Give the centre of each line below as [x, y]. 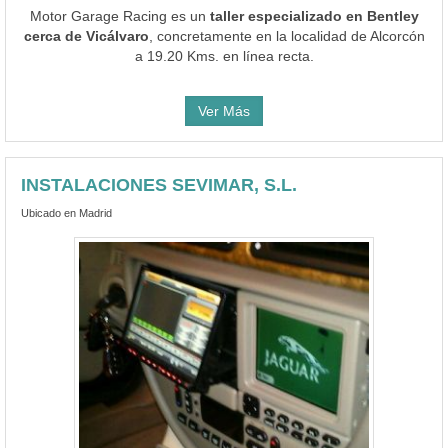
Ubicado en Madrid [66, 212]
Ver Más [224, 110]
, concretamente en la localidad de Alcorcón [286, 35]
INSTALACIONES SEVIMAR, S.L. [159, 184]
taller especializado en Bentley [314, 15]
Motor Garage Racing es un [119, 15]
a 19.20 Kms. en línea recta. [224, 55]
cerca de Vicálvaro [86, 35]
